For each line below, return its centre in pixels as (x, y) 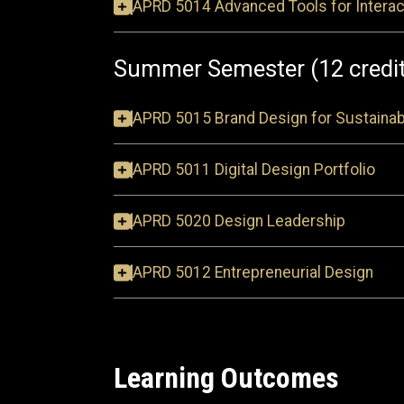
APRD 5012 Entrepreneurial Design (253, 272)
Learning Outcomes (226, 378)
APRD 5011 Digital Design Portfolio (254, 170)
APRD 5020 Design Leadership (239, 221)
